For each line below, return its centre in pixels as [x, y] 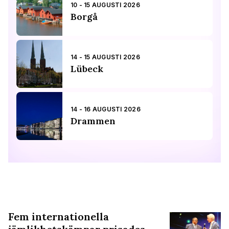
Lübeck [87, 69]
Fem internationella [59, 217]
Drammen [93, 121]
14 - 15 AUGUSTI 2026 [105, 57]
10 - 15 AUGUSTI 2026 [105, 5]
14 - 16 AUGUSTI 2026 [106, 109]
